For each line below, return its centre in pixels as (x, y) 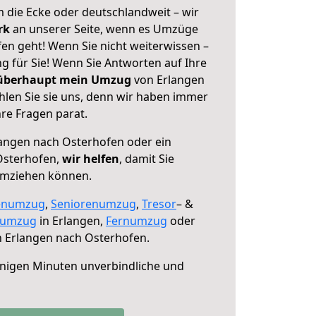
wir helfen (91, 159)
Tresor (159, 204)
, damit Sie (147, 159)
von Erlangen (168, 80)
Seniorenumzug (93, 204)
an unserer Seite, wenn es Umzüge (105, 29)
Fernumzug (136, 221)
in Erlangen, (71, 221)
